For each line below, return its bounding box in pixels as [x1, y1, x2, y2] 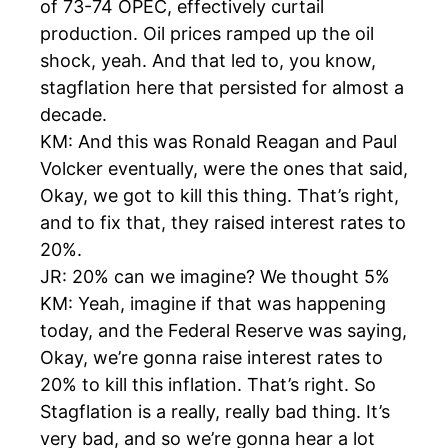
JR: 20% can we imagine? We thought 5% [40, 266, 390, 288]
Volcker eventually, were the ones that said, [40, 158, 408, 180]
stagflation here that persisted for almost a [40, 77, 404, 99]
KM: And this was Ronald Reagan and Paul [40, 131, 397, 153]
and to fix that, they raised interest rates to [40, 212, 406, 234]
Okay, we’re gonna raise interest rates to [40, 347, 383, 369]
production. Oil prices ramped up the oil [40, 23, 374, 45]
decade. [40, 104, 107, 126]
